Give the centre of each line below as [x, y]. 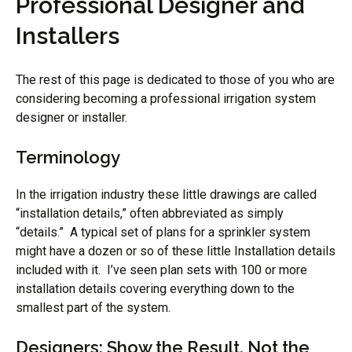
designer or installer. [71, 117]
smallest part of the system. [93, 308]
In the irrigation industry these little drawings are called [166, 194]
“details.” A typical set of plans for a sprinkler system [163, 232]
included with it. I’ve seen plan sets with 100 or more [161, 270]
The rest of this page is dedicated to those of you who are [175, 80]
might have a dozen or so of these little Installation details [176, 251]
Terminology [68, 157]
